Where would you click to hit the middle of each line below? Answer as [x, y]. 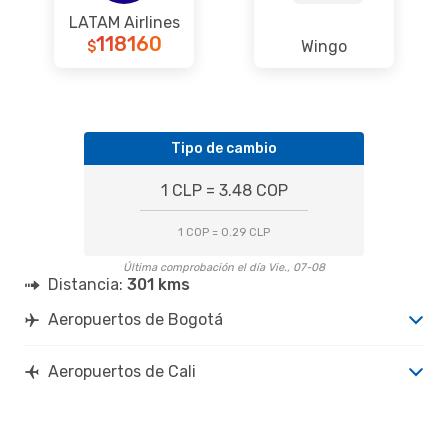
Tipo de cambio [224, 148]
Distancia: [87, 284]
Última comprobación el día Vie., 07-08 [224, 267]
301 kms [158, 284]
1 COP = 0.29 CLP [224, 232]
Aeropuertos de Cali [122, 371]
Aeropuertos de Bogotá [135, 319]
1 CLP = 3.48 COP [224, 190]
